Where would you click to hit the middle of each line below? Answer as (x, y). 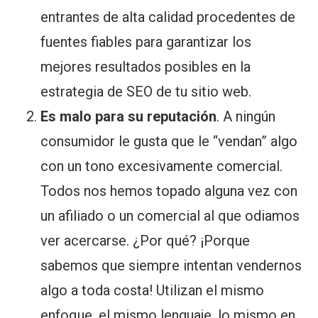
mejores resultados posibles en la (146, 67)
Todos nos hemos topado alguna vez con (169, 191)
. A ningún (246, 117)
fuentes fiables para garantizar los (146, 42)
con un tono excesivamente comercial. (162, 166)
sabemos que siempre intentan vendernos (171, 266)
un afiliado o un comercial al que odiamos (170, 216)
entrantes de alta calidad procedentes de (168, 17)
